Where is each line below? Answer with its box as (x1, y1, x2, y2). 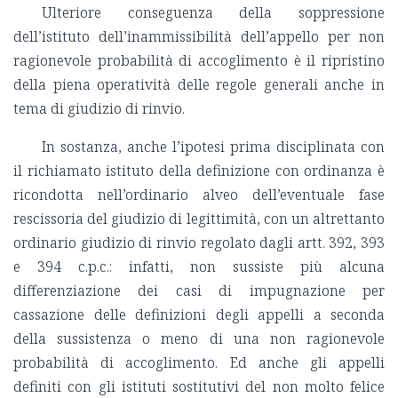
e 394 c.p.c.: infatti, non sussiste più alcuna (13, 257, 385, 277)
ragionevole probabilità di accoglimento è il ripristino (13, 51, 385, 71)
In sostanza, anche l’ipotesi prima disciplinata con (42, 137, 385, 157)
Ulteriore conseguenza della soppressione (42, 3, 385, 23)
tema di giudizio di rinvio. (13, 99, 185, 119)
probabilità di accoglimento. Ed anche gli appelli (13, 353, 385, 373)
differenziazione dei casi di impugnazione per (13, 281, 385, 301)
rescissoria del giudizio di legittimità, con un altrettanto (13, 209, 385, 229)
